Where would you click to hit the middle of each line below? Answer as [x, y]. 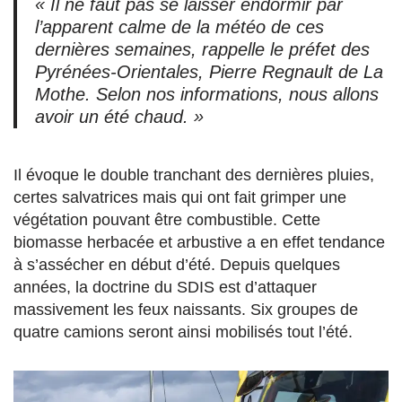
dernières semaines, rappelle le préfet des [202, 49]
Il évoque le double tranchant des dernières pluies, [194, 175]
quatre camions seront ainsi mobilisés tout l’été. [183, 332]
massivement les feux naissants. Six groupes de [186, 309]
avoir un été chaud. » [119, 116]
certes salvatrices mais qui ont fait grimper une [180, 197]
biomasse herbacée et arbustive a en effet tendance [199, 242]
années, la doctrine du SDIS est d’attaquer [165, 287]
